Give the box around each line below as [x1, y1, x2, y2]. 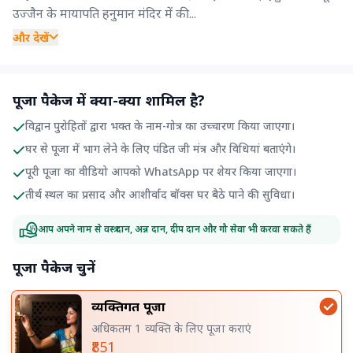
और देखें [13, 29, 49, 45]
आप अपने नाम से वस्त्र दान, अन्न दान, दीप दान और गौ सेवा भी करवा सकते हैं [38, 222, 311, 236]
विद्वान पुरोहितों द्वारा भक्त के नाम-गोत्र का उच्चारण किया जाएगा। [25, 117, 295, 133]
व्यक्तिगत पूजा [91, 297, 165, 315]
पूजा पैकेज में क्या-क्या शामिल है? [13, 90, 205, 110]
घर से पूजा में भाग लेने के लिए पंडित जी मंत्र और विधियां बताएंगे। [25, 140, 295, 156]
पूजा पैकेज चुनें [13, 257, 95, 277]
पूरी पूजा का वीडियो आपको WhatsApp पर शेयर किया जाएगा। [25, 163, 296, 179]
